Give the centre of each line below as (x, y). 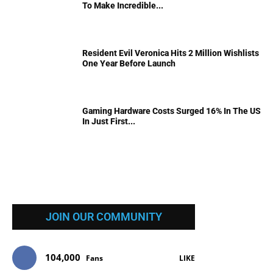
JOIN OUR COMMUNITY (104, 217)
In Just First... (109, 122)
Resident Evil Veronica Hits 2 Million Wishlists (171, 53)
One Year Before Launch (129, 64)
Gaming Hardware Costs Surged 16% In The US (172, 111)
